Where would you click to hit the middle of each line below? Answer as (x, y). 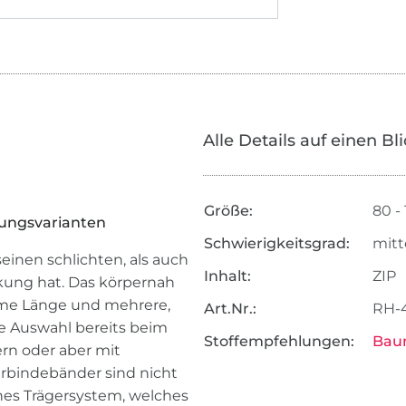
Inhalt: (227, 276)
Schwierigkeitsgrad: (276, 244)
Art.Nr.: (230, 309)
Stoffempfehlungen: (279, 342)
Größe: (228, 211)
